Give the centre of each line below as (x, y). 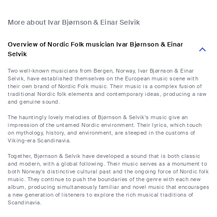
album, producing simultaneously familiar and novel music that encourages (108, 187)
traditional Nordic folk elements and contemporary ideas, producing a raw (107, 94)
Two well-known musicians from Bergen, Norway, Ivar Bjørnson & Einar (101, 71)
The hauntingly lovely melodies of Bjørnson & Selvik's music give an (98, 117)
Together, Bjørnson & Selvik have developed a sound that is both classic (104, 156)
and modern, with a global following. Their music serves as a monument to (107, 164)
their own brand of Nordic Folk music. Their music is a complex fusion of (105, 86)
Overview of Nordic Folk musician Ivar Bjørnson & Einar (95, 45)
